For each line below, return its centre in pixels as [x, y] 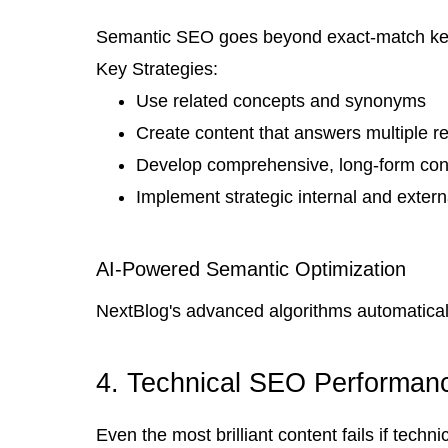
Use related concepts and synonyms [281, 100]
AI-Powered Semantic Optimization [251, 268]
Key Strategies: [157, 68]
